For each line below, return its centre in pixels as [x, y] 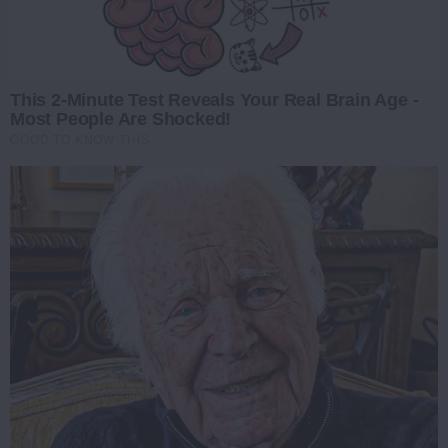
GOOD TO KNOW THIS [80, 139]
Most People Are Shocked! [121, 118]
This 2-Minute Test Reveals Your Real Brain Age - [214, 99]
